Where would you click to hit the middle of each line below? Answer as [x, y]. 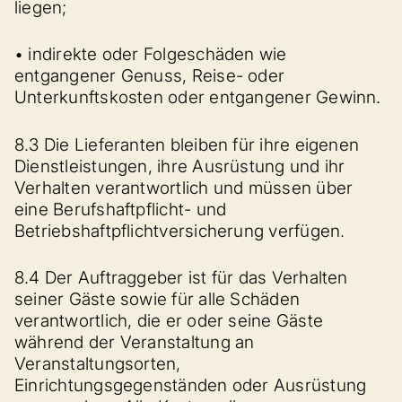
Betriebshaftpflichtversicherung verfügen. [180, 231]
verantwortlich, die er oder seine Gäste [169, 321]
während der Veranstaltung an [135, 342]
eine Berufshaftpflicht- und [121, 209]
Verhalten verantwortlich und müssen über [184, 188]
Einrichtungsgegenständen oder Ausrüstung [191, 385]
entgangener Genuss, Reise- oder [150, 76]
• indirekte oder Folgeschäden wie [151, 54]
